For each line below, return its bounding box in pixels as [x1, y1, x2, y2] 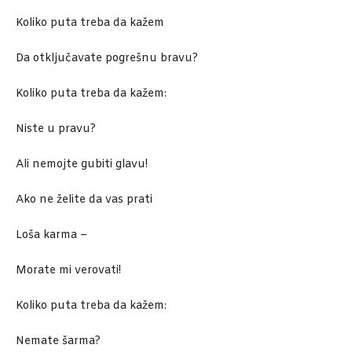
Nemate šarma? [16, 334, 101, 350]
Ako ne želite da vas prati [16, 192, 152, 208]
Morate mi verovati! [16, 263, 121, 279]
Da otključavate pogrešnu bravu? [16, 51, 198, 67]
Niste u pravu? [16, 122, 96, 137]
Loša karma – [16, 228, 87, 244]
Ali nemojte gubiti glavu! [16, 157, 148, 173]
